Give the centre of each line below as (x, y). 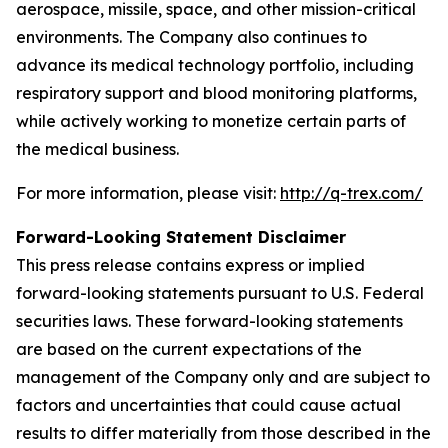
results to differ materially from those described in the (223, 433)
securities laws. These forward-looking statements (209, 321)
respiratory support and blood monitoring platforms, (216, 93)
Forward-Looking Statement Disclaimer (181, 237)
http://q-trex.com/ (351, 193)
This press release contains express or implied (190, 265)
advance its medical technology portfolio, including (215, 65)
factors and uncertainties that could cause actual (208, 405)
